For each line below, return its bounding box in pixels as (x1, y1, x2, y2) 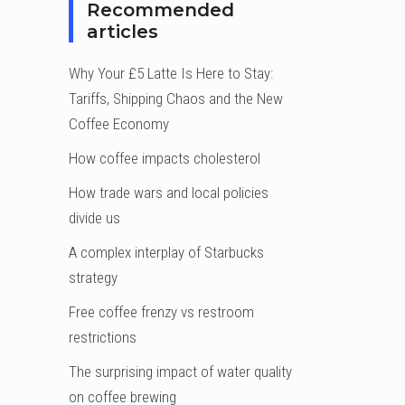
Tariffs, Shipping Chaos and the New (69, 89, 283, 108)
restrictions (69, 328, 137, 347)
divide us (69, 209, 120, 228)
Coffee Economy (69, 115, 169, 134)
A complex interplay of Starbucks (69, 243, 264, 262)
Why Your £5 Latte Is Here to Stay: (69, 64, 273, 83)
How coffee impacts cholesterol (69, 149, 260, 168)
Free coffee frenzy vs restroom (69, 303, 254, 322)
